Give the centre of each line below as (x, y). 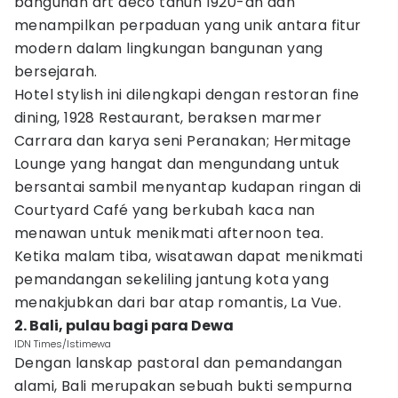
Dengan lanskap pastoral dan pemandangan (179, 363)
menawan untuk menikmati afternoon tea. (169, 233)
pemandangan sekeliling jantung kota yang (171, 279)
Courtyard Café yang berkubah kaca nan (165, 210)
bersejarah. (56, 72)
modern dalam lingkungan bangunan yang (169, 48)
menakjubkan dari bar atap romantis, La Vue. (178, 302)
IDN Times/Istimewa (63, 344)
